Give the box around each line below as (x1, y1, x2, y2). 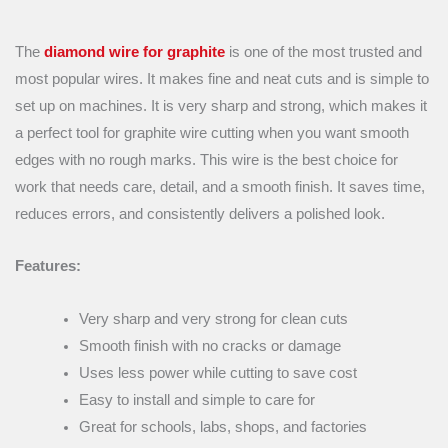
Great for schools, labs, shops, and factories (78, 418, 367, 435)
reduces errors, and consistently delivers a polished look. (15, 205, 385, 222)
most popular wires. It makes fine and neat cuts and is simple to (15, 70, 429, 87)
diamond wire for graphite (44, 43, 225, 60)
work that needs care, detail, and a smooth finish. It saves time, (15, 178, 425, 195)
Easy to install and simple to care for (78, 391, 315, 408)
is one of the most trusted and (225, 43, 422, 60)
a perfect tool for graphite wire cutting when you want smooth (15, 124, 409, 141)
